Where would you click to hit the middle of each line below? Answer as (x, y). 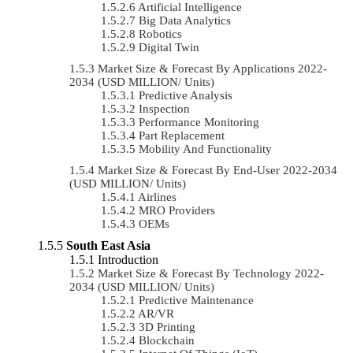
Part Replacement (182, 135)
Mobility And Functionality (205, 149)
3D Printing (167, 327)
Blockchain (167, 340)
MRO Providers (177, 210)
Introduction (128, 259)
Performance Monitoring (199, 122)
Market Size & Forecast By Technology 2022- (211, 273)
